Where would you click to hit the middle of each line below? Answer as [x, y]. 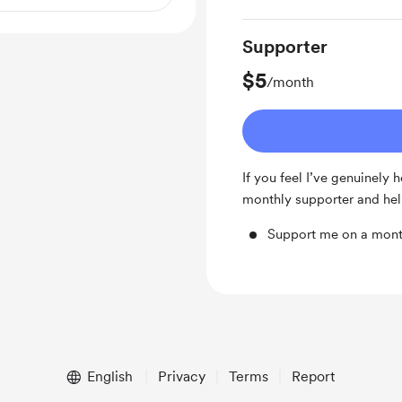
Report [313, 376]
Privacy [181, 376]
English [109, 376]
